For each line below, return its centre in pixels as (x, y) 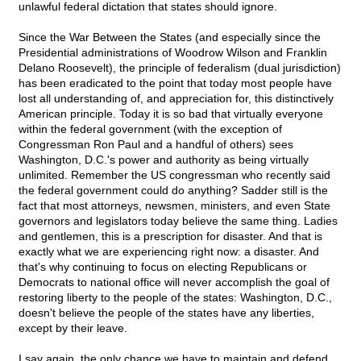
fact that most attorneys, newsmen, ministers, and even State (174, 206)
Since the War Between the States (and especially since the (170, 37)
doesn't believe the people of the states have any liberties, (166, 313)
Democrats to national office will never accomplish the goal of (174, 282)
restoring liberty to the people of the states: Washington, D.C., (175, 298)
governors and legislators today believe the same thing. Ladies (178, 221)
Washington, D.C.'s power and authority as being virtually (164, 160)
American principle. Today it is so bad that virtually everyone (171, 114)
